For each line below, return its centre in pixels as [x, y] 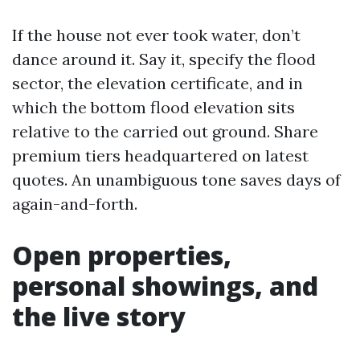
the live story [99, 316]
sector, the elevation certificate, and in [157, 83]
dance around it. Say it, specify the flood [164, 59]
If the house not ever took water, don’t [156, 35]
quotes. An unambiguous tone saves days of [176, 180]
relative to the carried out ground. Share [165, 131]
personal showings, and [165, 286]
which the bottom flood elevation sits [153, 107]
